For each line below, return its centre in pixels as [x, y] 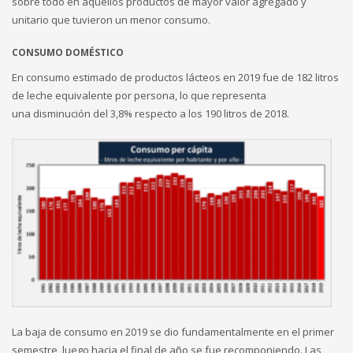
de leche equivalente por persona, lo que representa [139, 96]
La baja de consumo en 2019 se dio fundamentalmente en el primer [173, 332]
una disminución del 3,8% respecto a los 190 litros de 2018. [150, 114]
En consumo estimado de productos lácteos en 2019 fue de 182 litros [175, 78]
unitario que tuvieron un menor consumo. [111, 20]
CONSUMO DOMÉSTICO [68, 53]
